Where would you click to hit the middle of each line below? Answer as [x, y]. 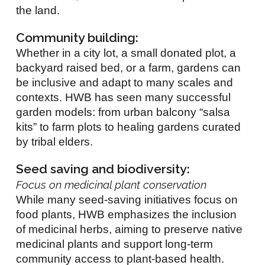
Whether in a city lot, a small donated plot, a [126, 53]
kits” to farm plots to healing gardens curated [129, 127]
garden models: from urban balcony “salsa [123, 112]
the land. [38, 10]
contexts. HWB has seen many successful [124, 97]
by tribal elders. [55, 141]
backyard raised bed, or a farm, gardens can [129, 67]
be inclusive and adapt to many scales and [125, 82]
